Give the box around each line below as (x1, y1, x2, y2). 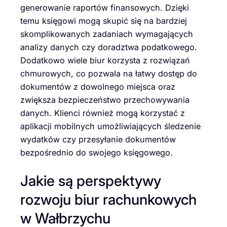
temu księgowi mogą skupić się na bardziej (20, 16, 187, 26)
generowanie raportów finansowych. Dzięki (20, 3, 189, 13)
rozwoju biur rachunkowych (20, 190, 197, 208)
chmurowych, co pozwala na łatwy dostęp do (20, 68, 197, 79)
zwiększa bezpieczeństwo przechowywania (20, 95, 190, 105)
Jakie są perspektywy (20, 171, 161, 190)
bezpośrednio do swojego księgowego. (20, 147, 173, 158)
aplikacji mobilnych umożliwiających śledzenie (20, 121, 201, 132)
